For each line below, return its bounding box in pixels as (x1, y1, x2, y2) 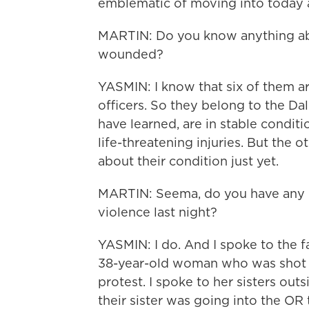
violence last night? (98, 203, 217, 221)
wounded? (98, 46, 163, 63)
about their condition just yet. (98, 152, 279, 170)
